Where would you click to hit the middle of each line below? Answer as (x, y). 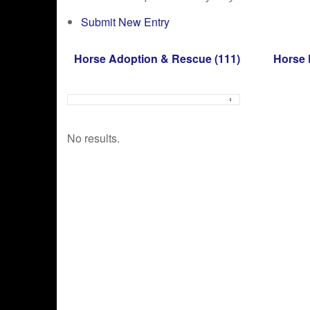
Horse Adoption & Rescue (143, 58)
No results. (93, 138)
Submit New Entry (125, 21)
